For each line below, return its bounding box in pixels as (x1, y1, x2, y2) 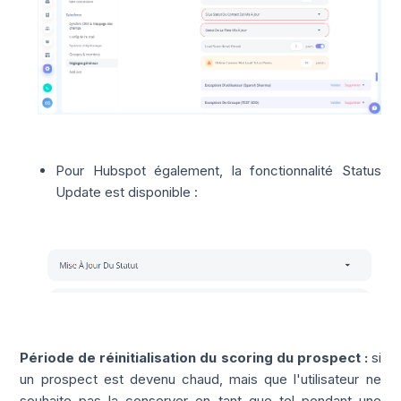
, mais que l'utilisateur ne (219, 371, 381, 388)
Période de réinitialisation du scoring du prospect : (20, 349, 368, 367)
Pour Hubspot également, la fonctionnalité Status (55, 161, 381, 179)
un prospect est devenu (20, 371, 175, 388)
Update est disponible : (55, 183, 199, 200)
